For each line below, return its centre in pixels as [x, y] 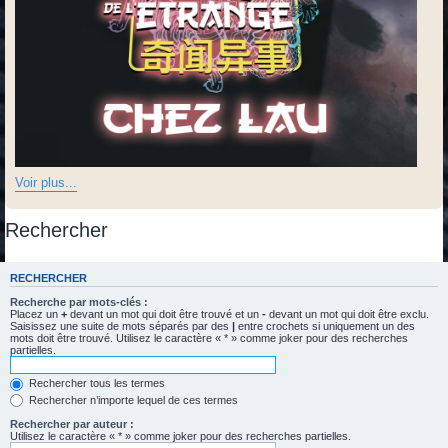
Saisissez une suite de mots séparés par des [121, 326]
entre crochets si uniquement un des [325, 326]
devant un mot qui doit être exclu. [347, 314]
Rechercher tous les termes [95, 383]
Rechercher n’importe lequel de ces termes [132, 399]
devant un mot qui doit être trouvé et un [164, 314]
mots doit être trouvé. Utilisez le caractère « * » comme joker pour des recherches [209, 338]
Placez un [35, 314]
